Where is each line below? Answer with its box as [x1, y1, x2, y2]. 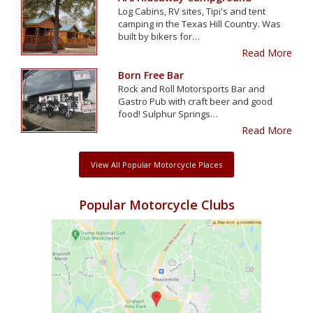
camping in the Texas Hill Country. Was [118, 17, 282, 30]
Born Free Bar [118, 68, 184, 82]
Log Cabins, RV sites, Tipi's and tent [118, 4, 266, 17]
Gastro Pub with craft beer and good [118, 94, 273, 108]
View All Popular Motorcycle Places [91, 159, 222, 170]
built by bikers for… [118, 29, 201, 43]
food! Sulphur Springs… [118, 107, 219, 120]
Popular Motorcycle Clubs [78, 196, 235, 213]
